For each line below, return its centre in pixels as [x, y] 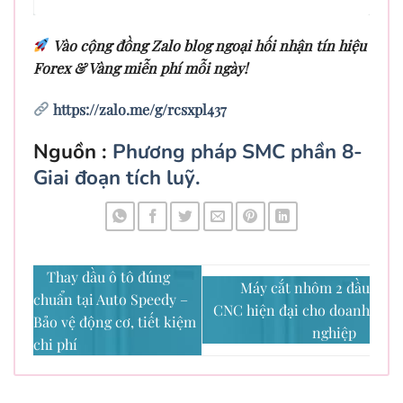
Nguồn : [73, 152]
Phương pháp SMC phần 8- [237, 152]
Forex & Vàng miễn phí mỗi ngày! [140, 67]
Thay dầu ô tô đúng [108, 276]
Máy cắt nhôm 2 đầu [305, 288]
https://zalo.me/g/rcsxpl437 [140, 109]
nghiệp [334, 333]
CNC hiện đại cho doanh [291, 310]
